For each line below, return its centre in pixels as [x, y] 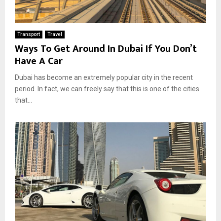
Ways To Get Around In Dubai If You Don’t [106, 49]
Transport [29, 35]
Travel [55, 35]
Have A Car [39, 61]
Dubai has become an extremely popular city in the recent [104, 78]
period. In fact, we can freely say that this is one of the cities [107, 89]
